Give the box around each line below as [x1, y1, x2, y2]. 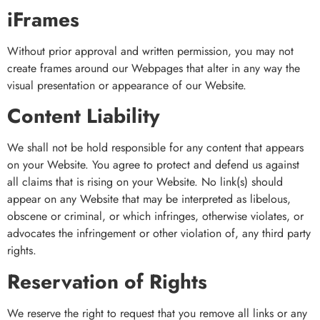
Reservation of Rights [7, 266, 207, 296]
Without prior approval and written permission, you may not [7, 43, 294, 60]
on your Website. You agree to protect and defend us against [7, 156, 299, 174]
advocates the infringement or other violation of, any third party [7, 225, 311, 242]
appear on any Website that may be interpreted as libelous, [7, 191, 291, 208]
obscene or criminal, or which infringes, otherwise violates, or [7, 208, 304, 225]
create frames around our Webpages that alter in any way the [7, 60, 300, 77]
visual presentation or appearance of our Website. [7, 77, 246, 94]
